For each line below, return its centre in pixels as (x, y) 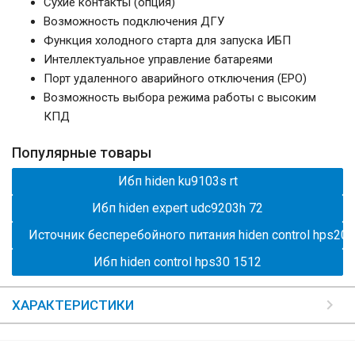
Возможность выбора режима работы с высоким (180, 98)
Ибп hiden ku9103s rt (177, 181)
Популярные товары (82, 153)
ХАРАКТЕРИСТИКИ (73, 305)
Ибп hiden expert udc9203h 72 (177, 208)
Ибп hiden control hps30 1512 (177, 262)
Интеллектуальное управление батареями (158, 60)
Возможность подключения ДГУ (134, 22)
